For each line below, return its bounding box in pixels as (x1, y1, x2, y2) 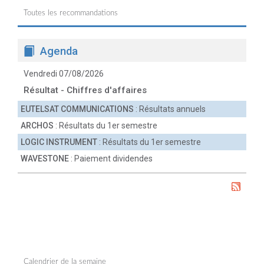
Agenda (40, 45, 78, 58)
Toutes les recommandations (24, 9, 118, 17)
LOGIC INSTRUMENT (21, 137, 97, 147)
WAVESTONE (21, 154, 69, 163)
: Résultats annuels (134, 104, 206, 114)
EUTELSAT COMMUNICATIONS (21, 104, 134, 114)
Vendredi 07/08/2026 (24, 69, 104, 78)
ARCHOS (21, 121, 54, 130)
